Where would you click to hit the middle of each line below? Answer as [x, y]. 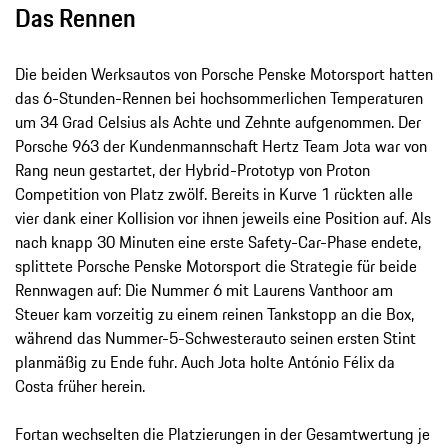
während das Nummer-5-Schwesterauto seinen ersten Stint [215, 337]
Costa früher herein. [82, 385]
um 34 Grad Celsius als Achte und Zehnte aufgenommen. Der [218, 121]
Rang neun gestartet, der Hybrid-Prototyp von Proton [192, 169]
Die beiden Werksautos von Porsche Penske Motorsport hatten [224, 73]
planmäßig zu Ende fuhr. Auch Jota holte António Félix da [205, 361]
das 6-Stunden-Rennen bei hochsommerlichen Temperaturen [219, 97]
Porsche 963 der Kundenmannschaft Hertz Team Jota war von [221, 145]
